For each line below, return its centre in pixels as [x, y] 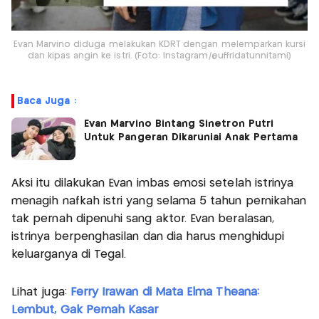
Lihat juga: [41, 292]
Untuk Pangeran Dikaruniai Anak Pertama [191, 137]
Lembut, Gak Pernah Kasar [85, 310]
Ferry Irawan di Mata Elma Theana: [164, 292]
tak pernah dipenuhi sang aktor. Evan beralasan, [143, 219]
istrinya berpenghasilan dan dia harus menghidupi [148, 236]
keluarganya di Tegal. [69, 254]
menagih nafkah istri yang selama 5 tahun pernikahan [159, 201]
